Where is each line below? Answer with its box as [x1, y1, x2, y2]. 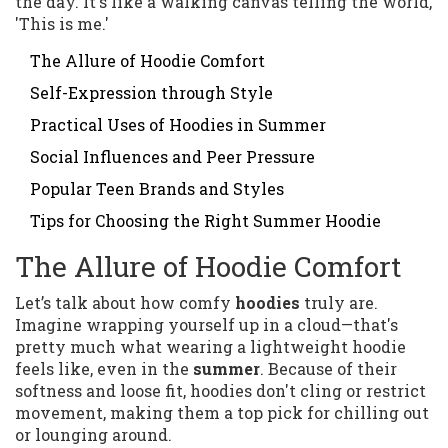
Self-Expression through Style [30, 82, 273, 104]
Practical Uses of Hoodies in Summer [30, 114, 326, 136]
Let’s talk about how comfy [15, 292, 235, 314]
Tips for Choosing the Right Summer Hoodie [30, 210, 381, 232]
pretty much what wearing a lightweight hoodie [15, 336, 406, 358]
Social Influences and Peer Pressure [30, 146, 315, 168]
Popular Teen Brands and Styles [30, 178, 284, 200]
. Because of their [260, 358, 397, 380]
